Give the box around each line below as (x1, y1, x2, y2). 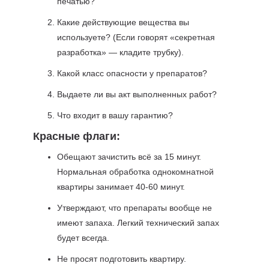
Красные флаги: (32, 130, 120, 142)
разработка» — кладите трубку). (56, 47, 184, 57)
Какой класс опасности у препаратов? (56, 68, 207, 78)
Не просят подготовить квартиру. (56, 254, 186, 264)
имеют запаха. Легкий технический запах (56, 218, 219, 228)
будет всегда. (56, 233, 109, 243)
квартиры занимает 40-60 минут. (56, 182, 185, 192)
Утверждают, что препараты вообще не (56, 203, 212, 213)
